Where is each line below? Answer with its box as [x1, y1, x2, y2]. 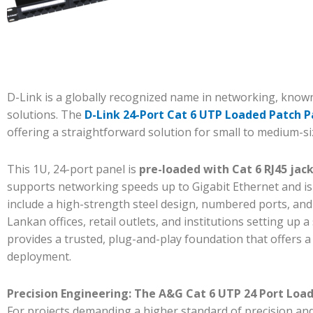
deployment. [7, 248, 71, 264]
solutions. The [7, 106, 85, 122]
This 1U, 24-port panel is [7, 161, 139, 177]
